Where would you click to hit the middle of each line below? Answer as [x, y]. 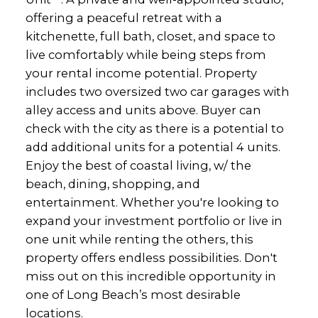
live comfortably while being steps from [146, 54]
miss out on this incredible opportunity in [150, 276]
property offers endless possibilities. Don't [151, 257]
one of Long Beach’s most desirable [133, 294]
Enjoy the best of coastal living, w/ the [138, 165]
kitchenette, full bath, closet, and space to [150, 36]
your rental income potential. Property [141, 73]
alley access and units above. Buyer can [143, 110]
